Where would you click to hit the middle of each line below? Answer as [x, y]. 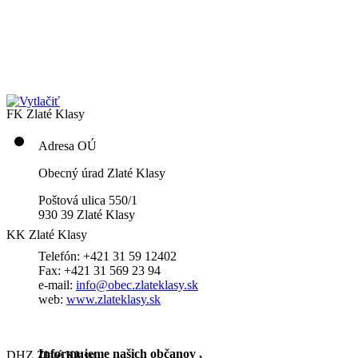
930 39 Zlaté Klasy [87, 215]
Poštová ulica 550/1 [88, 201]
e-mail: [57, 285]
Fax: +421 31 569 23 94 [99, 271]
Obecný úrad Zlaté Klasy [102, 173]
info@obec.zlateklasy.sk [137, 285]
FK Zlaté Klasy [46, 114]
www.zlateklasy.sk [113, 300]
